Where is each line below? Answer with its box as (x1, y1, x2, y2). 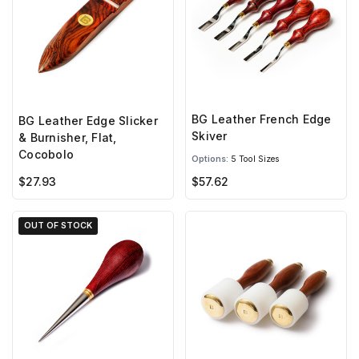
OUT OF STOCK (24, 220, 92, 232)
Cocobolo (18, 147, 74, 161)
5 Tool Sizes (228, 153, 280, 164)
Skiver (192, 129, 228, 143)
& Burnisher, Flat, (18, 130, 117, 144)
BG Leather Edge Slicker (18, 113, 158, 127)
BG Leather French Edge (192, 112, 332, 127)
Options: (192, 153, 228, 164)
